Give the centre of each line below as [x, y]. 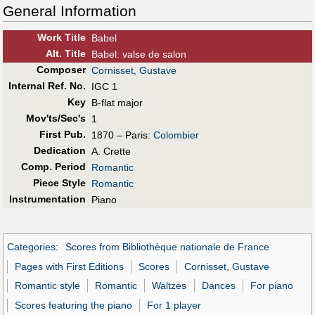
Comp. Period [53, 167]
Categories [31, 247]
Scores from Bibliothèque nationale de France [167, 247]
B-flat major [117, 103]
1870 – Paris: [122, 135]
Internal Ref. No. [47, 86]
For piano [271, 286]
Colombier [176, 135]
